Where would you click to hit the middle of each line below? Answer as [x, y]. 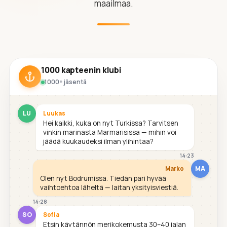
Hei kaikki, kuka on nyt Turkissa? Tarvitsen [111, 123]
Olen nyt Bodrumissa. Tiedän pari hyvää [103, 178]
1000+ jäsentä [66, 82]
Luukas [54, 113]
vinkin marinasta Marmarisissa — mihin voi [110, 132]
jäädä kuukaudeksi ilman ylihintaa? [98, 141]
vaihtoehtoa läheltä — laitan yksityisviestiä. [109, 187]
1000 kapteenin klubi [81, 70]
